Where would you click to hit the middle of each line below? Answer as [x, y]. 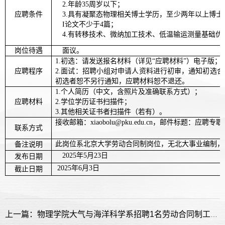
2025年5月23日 [85, 155]
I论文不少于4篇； [90, 24]
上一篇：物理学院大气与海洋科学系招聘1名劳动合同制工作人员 [214, 214]
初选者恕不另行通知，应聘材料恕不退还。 [122, 81]
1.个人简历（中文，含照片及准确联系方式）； [129, 91]
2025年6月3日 [78, 168]
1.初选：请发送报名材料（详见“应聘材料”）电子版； [139, 61]
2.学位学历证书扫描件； [93, 101]
